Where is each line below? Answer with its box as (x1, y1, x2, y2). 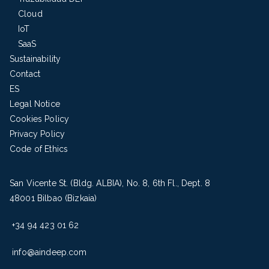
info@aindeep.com (10, 247, 87, 257)
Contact (10, 69, 41, 79)
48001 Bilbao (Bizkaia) (10, 193, 97, 203)
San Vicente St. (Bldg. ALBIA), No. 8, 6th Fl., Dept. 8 (10, 178, 211, 188)
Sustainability (10, 54, 61, 64)
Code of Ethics (10, 144, 68, 154)
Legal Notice (10, 99, 60, 109)
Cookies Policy (10, 114, 70, 124)
